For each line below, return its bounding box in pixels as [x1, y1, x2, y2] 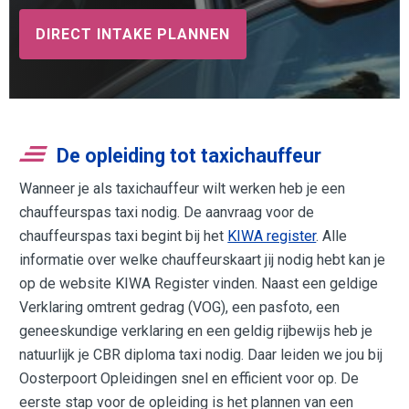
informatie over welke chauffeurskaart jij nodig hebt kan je [19, 250, 386, 268]
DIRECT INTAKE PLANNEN [36, 25, 231, 43]
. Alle [316, 226, 348, 245]
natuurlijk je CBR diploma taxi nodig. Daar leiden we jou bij [19, 345, 383, 363]
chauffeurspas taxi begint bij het [19, 226, 228, 245]
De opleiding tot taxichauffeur [57, 143, 322, 167]
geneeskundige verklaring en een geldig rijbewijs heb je [19, 321, 373, 340]
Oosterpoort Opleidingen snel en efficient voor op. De [19, 369, 360, 387]
